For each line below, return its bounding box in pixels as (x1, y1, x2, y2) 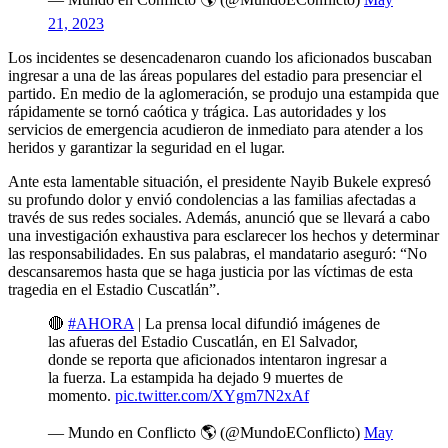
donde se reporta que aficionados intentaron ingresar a (48, 351, 387, 369)
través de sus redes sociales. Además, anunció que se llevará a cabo (8, 209, 430, 227)
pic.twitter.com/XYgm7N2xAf (115, 387, 309, 405)
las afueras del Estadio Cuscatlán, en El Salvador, (48, 333, 358, 351)
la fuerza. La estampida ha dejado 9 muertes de (48, 369, 343, 387)
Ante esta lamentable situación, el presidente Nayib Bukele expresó (8, 173, 431, 191)
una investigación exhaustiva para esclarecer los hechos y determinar (8, 227, 439, 245)
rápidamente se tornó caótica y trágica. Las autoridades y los (8, 103, 386, 121)
